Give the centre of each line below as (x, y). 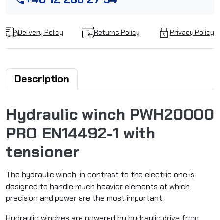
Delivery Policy (41, 32)
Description (42, 79)
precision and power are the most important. (85, 198)
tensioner (43, 152)
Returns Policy (117, 32)
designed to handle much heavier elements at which (98, 187)
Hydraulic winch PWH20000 (110, 115)
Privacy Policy (192, 32)
